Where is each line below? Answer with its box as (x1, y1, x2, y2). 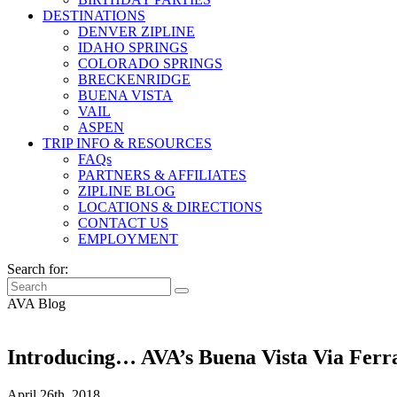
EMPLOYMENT (78, 231, 178, 246)
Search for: (7, 261, 68, 276)
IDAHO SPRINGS (78, 40, 188, 55)
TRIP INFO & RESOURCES (43, 136, 212, 151)
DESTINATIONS (43, 8, 145, 23)
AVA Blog (7, 296, 66, 311)
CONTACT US (78, 215, 168, 230)
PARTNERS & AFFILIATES (78, 167, 246, 183)
